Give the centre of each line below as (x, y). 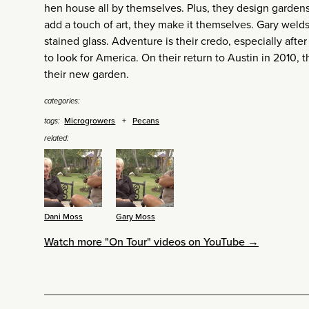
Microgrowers (90, 121)
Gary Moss (136, 217)
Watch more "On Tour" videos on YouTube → (151, 242)
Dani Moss (63, 217)
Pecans (146, 121)
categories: (62, 100)
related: (57, 138)
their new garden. (87, 74)
